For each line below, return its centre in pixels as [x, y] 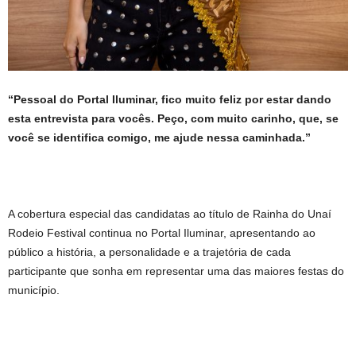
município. [34, 290]
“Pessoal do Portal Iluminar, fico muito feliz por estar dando [170, 99]
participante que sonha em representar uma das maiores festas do [176, 271]
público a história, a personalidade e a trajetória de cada [149, 252]
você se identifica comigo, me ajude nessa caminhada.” [159, 137]
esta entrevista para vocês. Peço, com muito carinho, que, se [173, 118]
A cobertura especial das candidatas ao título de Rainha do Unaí [170, 213]
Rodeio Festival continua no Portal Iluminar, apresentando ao [162, 232]
